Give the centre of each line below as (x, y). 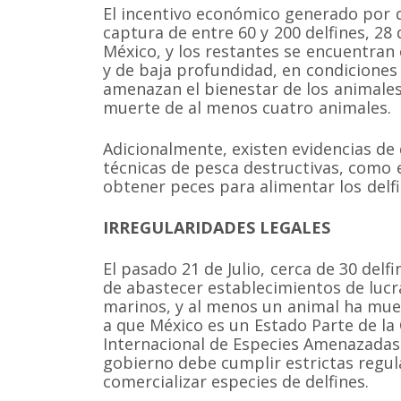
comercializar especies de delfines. (236, 381)
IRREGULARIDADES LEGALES (217, 227)
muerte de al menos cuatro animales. (247, 108)
